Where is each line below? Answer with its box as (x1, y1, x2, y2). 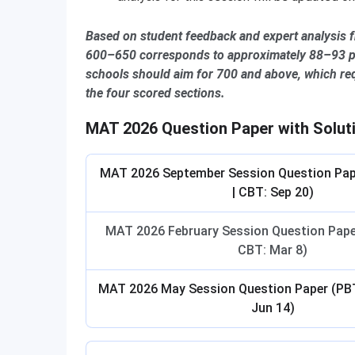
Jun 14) (250, 300, 295, 315)
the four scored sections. (86, 86, 225, 101)
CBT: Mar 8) (238, 242, 307, 258)
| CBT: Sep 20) (231, 185, 314, 200)
